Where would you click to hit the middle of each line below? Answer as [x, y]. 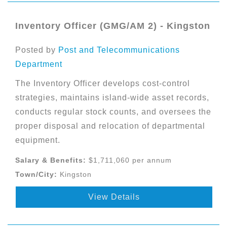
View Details [114, 197]
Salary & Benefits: [51, 160]
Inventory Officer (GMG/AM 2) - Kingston [113, 26]
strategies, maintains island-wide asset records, [112, 98]
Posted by [37, 50]
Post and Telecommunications [119, 50]
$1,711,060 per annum [129, 160]
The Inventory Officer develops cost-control [103, 83]
